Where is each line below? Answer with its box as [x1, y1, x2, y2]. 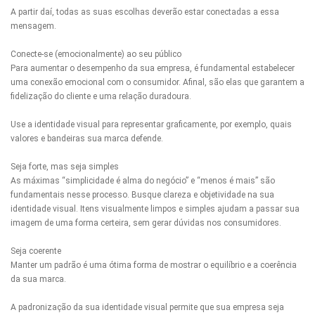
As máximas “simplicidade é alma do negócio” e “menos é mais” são [11, 176, 275, 186]
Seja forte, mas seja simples [11, 162, 119, 172]
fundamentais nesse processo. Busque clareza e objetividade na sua [11, 190, 274, 200]
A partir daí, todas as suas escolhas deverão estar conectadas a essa [11, 7, 279, 17]
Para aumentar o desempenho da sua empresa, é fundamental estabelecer [11, 63, 295, 73]
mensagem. [11, 21, 56, 31]
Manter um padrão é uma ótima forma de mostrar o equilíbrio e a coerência [11, 260, 297, 270]
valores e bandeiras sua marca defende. [11, 134, 163, 143]
